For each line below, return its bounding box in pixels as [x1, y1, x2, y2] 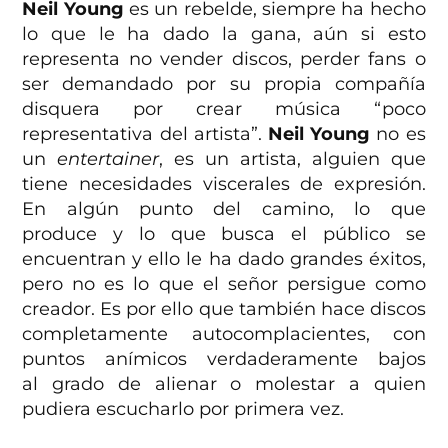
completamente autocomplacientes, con [22, 322, 426, 345]
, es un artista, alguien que [159, 147, 426, 170]
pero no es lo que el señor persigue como [22, 272, 426, 295]
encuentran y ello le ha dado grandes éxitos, [22, 247, 426, 270]
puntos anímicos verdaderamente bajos [22, 347, 426, 370]
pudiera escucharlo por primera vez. [22, 397, 345, 420]
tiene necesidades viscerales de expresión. [22, 172, 426, 195]
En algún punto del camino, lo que [22, 197, 426, 220]
